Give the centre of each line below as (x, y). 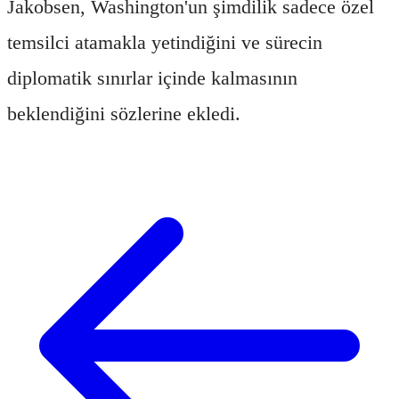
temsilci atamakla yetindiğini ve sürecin (165, 42)
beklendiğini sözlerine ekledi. (124, 113)
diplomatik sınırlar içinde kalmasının (152, 77)
